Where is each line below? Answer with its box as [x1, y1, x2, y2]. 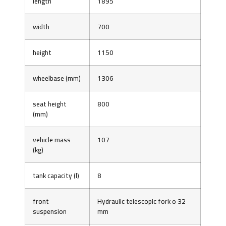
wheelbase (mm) [33, 71, 81, 85]
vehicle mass [33, 133, 71, 146]
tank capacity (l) [33, 168, 80, 182]
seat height [33, 97, 67, 110]
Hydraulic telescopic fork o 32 [97, 194, 186, 208]
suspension [33, 204, 67, 218]
